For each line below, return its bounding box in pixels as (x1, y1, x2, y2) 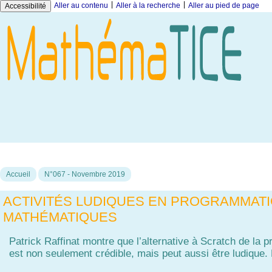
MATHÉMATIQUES (3, 209, 117, 225)
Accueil (6, 170, 30, 179)
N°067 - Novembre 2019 (44, 170, 125, 179)
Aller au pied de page (188, 1, 259, 10)
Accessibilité (5, 2, 46, 10)
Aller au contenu (54, 1, 108, 10)
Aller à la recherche (116, 1, 180, 10)
